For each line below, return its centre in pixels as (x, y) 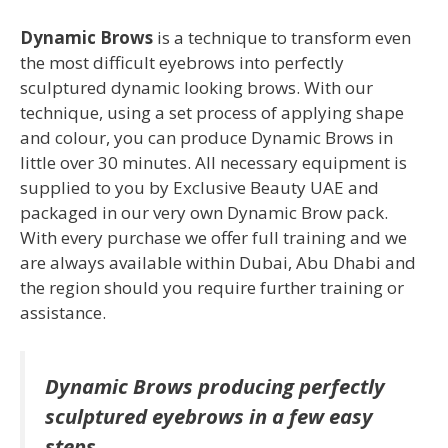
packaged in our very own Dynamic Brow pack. (204, 213)
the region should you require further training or (212, 288)
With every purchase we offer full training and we (213, 238)
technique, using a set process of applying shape (212, 113)
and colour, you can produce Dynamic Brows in (206, 138)
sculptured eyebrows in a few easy (209, 415)
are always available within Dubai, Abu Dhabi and (218, 263)
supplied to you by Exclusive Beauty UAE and (199, 188)
